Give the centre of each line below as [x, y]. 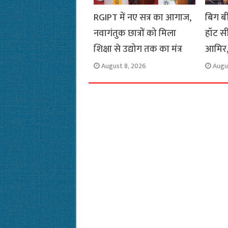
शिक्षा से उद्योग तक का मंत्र [138, 49]
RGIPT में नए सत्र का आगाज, [142, 17]
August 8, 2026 [123, 66]
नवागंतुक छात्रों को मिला [135, 33]
